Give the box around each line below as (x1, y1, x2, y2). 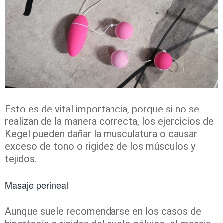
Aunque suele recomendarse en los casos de (5, 205, 201, 218)
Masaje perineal (5, 178, 71, 192)
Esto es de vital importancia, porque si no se (5, 103, 199, 115)
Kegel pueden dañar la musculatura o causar (5, 128, 197, 140)
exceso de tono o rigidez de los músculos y (5, 140, 195, 153)
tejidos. (5, 153, 37, 165)
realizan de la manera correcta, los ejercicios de (5, 115, 214, 128)
